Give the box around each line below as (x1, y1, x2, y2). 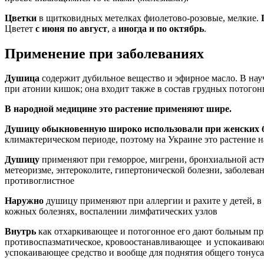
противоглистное (5, 176, 74, 186)
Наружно (5, 196, 44, 206)
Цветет (5, 23, 35, 34)
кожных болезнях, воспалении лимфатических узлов (5, 206, 217, 217)
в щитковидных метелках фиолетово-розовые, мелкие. (37, 12, 261, 23)
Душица (5, 73, 39, 84)
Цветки (5, 12, 37, 23)
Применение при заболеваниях (5, 45, 204, 61)
